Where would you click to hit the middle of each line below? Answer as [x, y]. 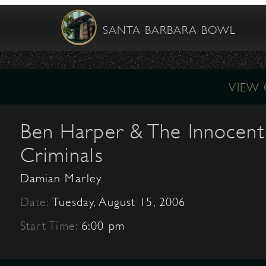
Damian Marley [61, 178]
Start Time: [51, 226]
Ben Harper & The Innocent [142, 131]
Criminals [61, 155]
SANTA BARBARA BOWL [169, 30]
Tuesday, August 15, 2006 [119, 202]
